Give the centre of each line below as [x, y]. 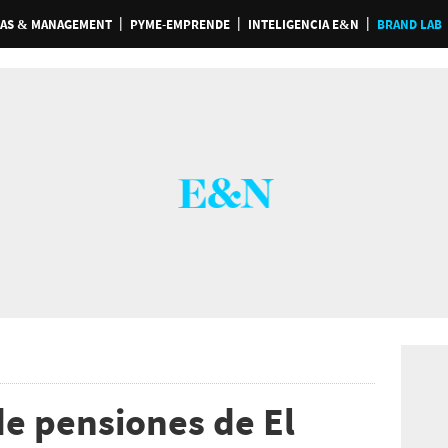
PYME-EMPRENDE [179, 24]
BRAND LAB [409, 24]
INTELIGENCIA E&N [303, 24]
